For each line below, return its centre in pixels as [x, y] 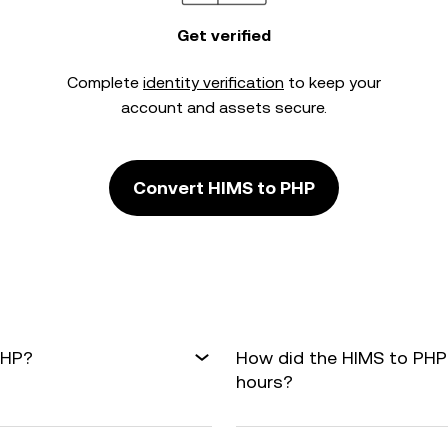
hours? [264, 381]
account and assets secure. [224, 107]
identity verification [213, 82]
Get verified [224, 35]
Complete [105, 82]
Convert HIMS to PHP [224, 187]
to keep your [332, 82]
